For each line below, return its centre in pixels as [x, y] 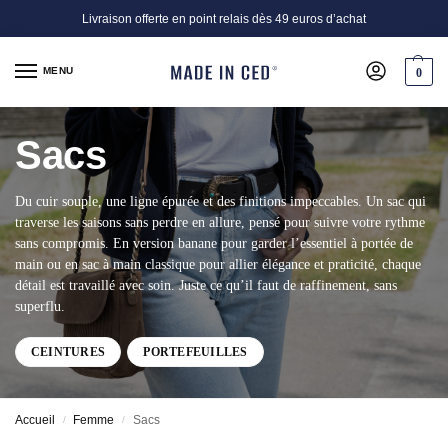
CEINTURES [68, 352]
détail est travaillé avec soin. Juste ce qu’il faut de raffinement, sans [206, 286]
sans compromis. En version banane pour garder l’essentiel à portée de [214, 244]
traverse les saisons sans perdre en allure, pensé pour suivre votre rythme [220, 223]
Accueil [35, 420]
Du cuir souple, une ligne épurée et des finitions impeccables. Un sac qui [220, 202]
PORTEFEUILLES [195, 352]
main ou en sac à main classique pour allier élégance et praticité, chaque [218, 265]
